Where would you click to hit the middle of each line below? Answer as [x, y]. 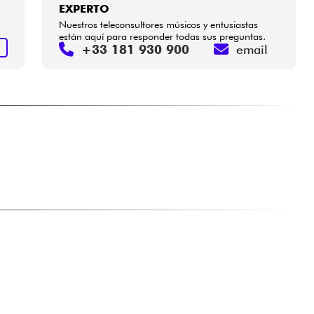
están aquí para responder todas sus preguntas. [163, 36]
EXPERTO [84, 8]
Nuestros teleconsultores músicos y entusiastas [159, 24]
